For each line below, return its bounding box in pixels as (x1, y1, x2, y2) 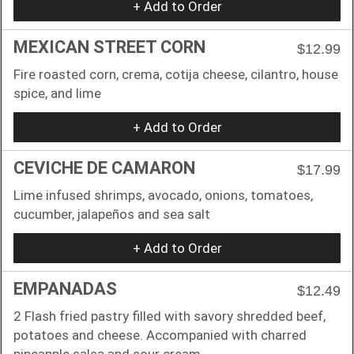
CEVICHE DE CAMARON (13, 157, 195, 178)
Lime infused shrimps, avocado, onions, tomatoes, (13, 186, 313, 203)
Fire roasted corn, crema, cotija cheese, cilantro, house (13, 66, 338, 82)
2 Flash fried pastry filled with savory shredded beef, (13, 307, 326, 324)
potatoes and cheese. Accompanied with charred (13, 326, 307, 343)
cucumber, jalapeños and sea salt (13, 205, 210, 222)
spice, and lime (13, 85, 101, 101)
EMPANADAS (13, 278, 117, 299)
